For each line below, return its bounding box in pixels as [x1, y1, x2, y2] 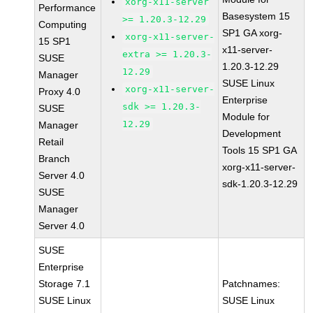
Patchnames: [222, 278, 281, 289]
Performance [38, 2, 96, 13]
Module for [222, 111, 270, 122]
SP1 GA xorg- [222, 27, 283, 38]
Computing [38, 19, 87, 30]
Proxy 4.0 [38, 86, 81, 97]
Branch [38, 153, 71, 164]
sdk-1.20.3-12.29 [222, 178, 298, 189]
